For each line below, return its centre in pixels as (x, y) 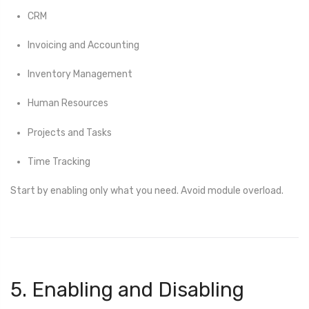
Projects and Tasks (70, 132)
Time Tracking (59, 161)
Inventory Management (80, 74)
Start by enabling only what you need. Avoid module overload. (147, 191)
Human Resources (68, 103)
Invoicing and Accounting (83, 46)
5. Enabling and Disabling (127, 290)
